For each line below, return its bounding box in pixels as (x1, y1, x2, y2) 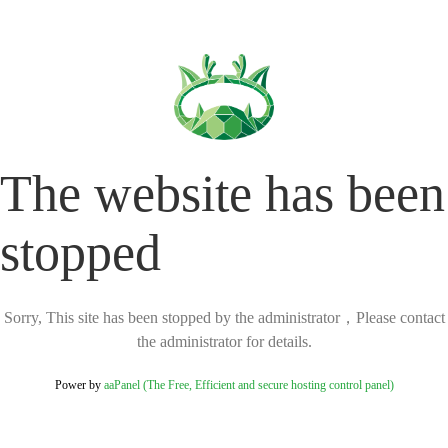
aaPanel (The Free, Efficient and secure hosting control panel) (103, 378, 394, 393)
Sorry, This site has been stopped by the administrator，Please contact (3, 309, 445, 327)
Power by (54, 378, 104, 393)
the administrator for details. (136, 333, 312, 351)
